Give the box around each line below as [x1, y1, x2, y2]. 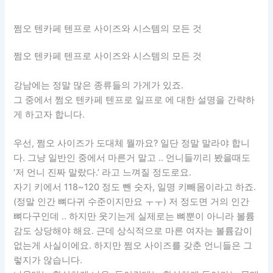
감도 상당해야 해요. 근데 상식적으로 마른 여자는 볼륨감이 [13, 225, 253, 237]
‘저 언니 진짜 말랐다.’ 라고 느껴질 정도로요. [13, 167, 192, 179]
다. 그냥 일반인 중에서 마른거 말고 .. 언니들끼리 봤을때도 [13, 152, 251, 164]
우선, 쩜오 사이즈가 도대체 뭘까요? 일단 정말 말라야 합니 [13, 138, 250, 149]
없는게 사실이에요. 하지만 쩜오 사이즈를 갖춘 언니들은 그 [13, 240, 253, 252]
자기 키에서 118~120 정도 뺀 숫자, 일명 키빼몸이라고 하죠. [13, 182, 257, 193]
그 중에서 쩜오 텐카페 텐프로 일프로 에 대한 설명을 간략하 [13, 94, 255, 105]
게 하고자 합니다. [13, 108, 85, 120]
